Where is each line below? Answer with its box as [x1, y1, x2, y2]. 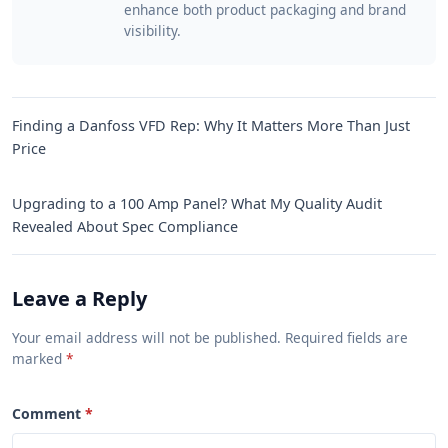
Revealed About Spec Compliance [12, 217, 238, 236]
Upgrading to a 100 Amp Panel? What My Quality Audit [12, 194, 382, 213]
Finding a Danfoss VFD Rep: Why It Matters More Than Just [12, 116, 410, 135]
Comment [12, 404, 81, 423]
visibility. [124, 21, 181, 40]
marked [12, 349, 66, 368]
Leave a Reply [12, 285, 147, 312]
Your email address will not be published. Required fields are [12, 328, 408, 347]
